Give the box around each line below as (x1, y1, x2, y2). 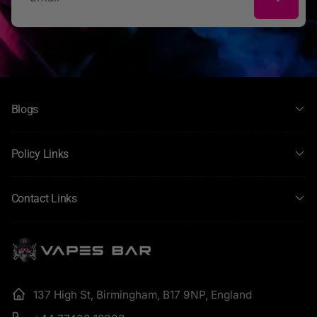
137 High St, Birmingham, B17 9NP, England (33, 287, 253, 301)
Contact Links (11, 191, 77, 205)
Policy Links (11, 146, 69, 161)
